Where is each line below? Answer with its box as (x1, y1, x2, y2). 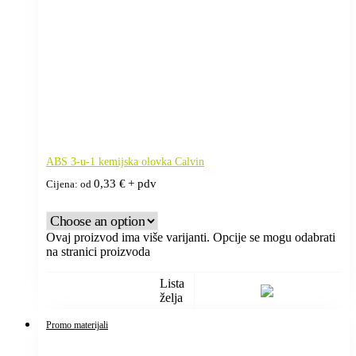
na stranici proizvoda (46, 244, 150, 258)
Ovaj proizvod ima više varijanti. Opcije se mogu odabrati (46, 230, 335, 244)
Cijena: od (46, 178, 94, 190)
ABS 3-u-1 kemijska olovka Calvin (46, 155, 204, 168)
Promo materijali (46, 319, 108, 331)
